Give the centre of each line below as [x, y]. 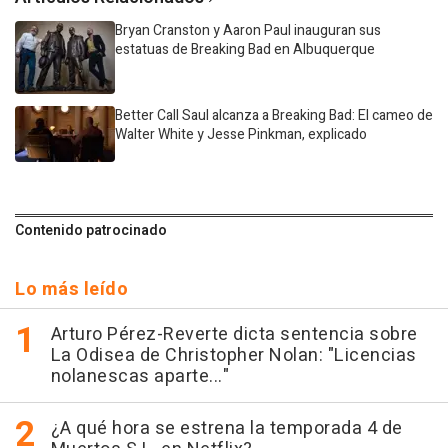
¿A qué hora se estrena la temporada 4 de [226, 428]
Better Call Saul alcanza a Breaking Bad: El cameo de [274, 115]
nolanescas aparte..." [139, 376]
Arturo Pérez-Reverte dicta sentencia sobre [234, 334]
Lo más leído [71, 289]
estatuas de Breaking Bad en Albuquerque [245, 49]
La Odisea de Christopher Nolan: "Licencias [233, 355]
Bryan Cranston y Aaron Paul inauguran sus [248, 30]
